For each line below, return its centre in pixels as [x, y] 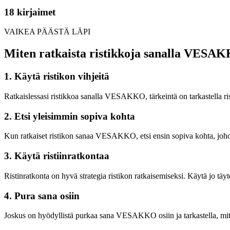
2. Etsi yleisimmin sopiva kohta [70, 116]
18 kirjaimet [30, 12]
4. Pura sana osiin [42, 196]
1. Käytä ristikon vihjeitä [57, 76]
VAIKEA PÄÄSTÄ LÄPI [47, 32]
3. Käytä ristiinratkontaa [57, 156]
